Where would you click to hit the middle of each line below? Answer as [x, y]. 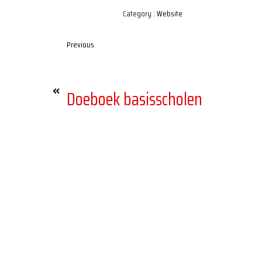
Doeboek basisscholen [135, 99]
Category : [139, 13]
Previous [81, 44]
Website [170, 13]
